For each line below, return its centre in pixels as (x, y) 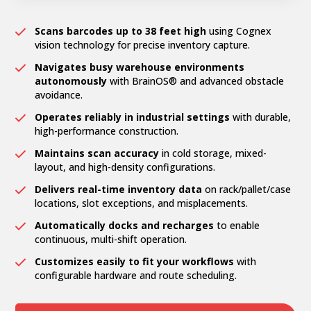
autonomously (71, 81)
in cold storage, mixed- (213, 153)
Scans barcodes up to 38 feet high (121, 31)
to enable (237, 225)
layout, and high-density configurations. (125, 167)
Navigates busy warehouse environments (140, 67)
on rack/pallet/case (247, 189)
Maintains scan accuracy (97, 153)
